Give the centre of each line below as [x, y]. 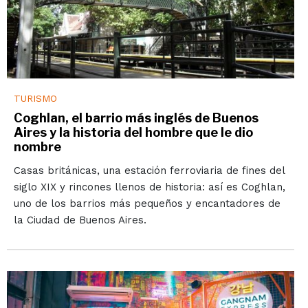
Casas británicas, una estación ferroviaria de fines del [149, 170]
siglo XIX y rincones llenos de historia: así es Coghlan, [149, 187]
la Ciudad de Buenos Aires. [80, 220]
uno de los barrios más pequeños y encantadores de [147, 203]
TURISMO [35, 98]
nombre [37, 146]
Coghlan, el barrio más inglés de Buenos [136, 118]
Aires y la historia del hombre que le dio [133, 132]
